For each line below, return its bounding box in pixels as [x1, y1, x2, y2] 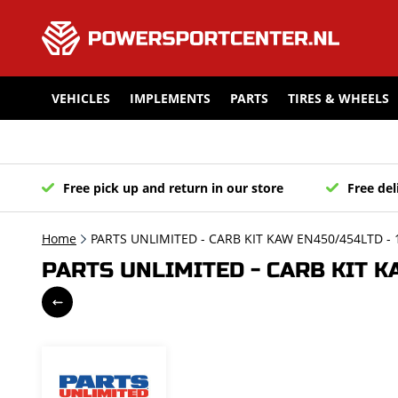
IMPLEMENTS [130, 90, 211, 107]
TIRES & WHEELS [288, 90, 389, 107]
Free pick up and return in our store [63, 179, 283, 196]
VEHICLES [52, 90, 110, 107]
